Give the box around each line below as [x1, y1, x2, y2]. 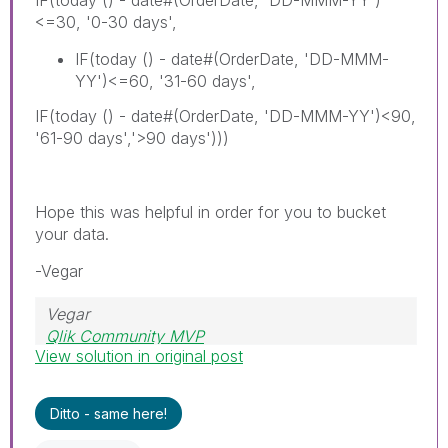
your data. [35, 224, 109, 244]
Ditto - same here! [50, 405, 167, 422]
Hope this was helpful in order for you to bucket [35, 202, 386, 222]
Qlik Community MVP [46, 326, 204, 346]
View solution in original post [35, 346, 243, 366]
